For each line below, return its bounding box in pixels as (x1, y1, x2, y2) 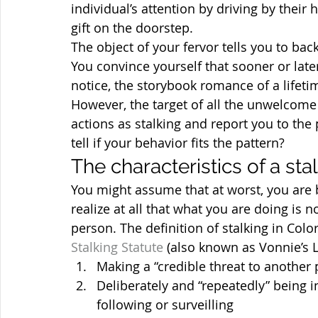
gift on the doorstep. (71, 19, 193, 36)
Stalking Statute (71, 238, 163, 256)
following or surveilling (97, 296, 234, 313)
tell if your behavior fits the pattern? (71, 134, 285, 151)
